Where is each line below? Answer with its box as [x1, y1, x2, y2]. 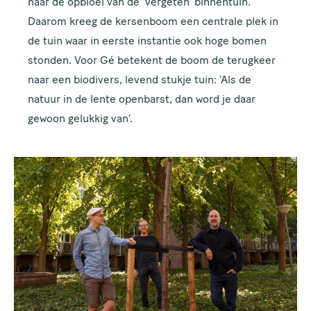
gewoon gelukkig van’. [28, 114, 133, 126]
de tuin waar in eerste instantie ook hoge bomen [28, 36, 267, 48]
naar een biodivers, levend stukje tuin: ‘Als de [28, 75, 252, 87]
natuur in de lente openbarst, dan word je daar [28, 94, 256, 106]
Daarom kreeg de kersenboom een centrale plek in [28, 17, 279, 28]
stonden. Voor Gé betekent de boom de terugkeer [28, 56, 276, 67]
